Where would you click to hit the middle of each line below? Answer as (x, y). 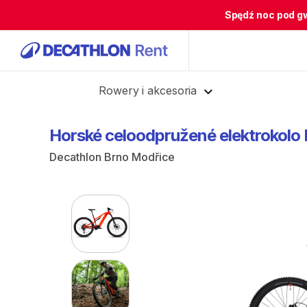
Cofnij (50, 89)
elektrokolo (260, 135)
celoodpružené (160, 135)
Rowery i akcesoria (148, 90)
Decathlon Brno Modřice (112, 157)
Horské (75, 135)
